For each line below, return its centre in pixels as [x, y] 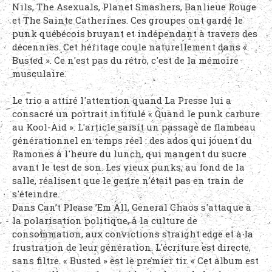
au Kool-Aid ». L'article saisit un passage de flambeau [134, 127]
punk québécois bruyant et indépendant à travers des [135, 33]
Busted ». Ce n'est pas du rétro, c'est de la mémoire [125, 60]
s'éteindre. [36, 194]
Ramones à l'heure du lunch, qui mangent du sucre [129, 154]
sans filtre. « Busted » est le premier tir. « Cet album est [135, 260]
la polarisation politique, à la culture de [105, 220]
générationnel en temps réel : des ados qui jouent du [132, 140]
